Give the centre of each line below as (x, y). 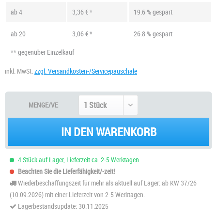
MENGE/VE (43, 105)
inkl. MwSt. (20, 71)
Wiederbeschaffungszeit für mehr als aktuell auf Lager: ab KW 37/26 (107, 183)
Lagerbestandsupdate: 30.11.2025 (63, 206)
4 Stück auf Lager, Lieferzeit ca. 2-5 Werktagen (78, 159)
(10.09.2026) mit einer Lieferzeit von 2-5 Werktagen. (77, 194)
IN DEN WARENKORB (108, 132)
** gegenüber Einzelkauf (42, 52)
